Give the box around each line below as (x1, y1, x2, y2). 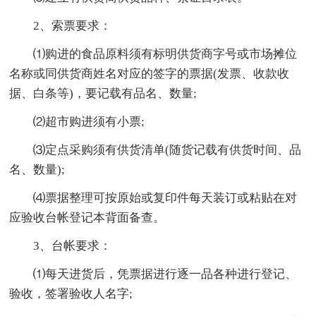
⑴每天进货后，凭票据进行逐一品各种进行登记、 (33, 267, 298, 281)
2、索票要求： (33, 18, 112, 32)
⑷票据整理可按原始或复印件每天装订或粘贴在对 (33, 190, 298, 205)
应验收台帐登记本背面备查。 (9, 210, 166, 224)
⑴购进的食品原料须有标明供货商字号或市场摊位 (33, 47, 298, 61)
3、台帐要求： (33, 238, 112, 253)
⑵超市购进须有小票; (33, 114, 145, 128)
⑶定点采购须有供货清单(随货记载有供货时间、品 (33, 142, 302, 157)
